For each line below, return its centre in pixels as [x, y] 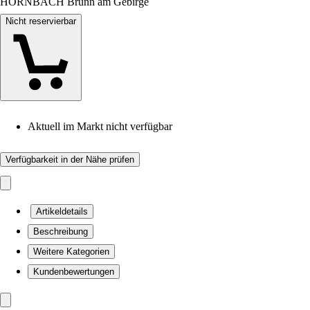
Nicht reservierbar [41, 21]
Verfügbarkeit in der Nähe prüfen [70, 159]
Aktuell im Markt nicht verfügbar [100, 126]
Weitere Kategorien [71, 252]
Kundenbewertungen [74, 272]
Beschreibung [61, 231]
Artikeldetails [62, 211]
